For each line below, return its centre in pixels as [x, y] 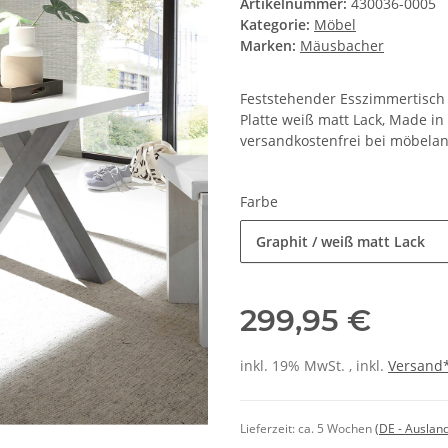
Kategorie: [277, 25]
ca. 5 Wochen [336, 429]
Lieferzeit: [269, 429]
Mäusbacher [342, 46]
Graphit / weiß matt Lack [340, 242]
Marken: [268, 46]
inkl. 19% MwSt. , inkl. [314, 366]
